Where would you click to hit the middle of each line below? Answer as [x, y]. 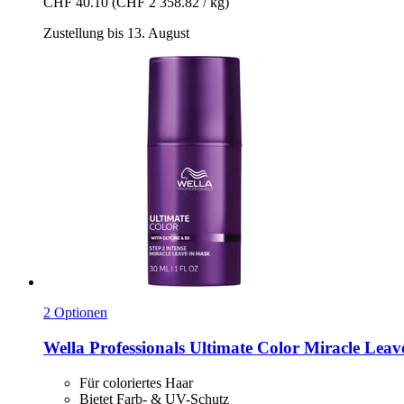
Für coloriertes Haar [136, 382]
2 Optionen [75, 313]
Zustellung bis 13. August [116, 33]
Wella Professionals [114, 347]
